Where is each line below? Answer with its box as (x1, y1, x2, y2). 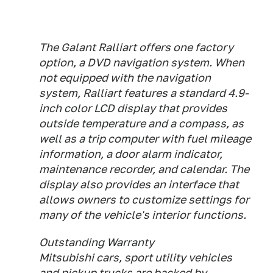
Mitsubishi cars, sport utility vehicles (39, 251, 232, 264)
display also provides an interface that (39, 178, 239, 191)
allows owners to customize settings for (39, 193, 249, 206)
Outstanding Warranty (39, 236, 154, 249)
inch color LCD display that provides (39, 102, 227, 115)
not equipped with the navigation (39, 71, 211, 84)
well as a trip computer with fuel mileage (39, 132, 251, 145)
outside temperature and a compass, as (39, 117, 244, 130)
